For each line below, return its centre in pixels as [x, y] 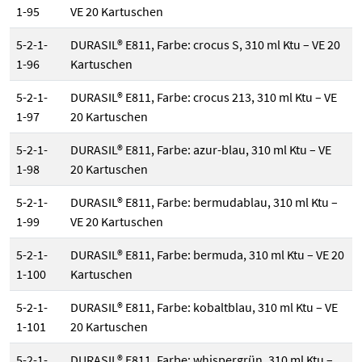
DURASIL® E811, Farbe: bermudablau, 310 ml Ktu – [204, 202]
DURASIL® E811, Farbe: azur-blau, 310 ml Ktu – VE [201, 150]
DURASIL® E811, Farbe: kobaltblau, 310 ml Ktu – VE [204, 307]
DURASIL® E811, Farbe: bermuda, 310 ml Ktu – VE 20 [207, 255]
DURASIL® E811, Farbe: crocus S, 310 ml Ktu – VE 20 [205, 45]
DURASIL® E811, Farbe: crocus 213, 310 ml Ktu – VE [204, 97]
